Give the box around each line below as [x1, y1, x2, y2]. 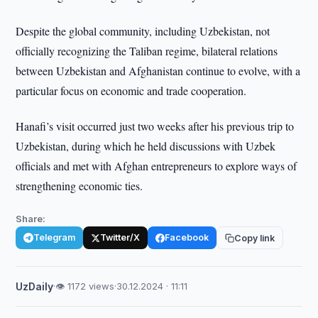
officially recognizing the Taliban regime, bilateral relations [16, 43, 278, 58]
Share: [16, 213, 46, 224]
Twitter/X [100, 232, 141, 243]
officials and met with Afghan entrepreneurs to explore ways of [16, 158, 297, 173]
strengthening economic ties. [16, 178, 143, 193]
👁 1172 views [55, 280, 115, 292]
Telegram [33, 232, 76, 243]
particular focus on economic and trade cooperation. [16, 83, 247, 98]
